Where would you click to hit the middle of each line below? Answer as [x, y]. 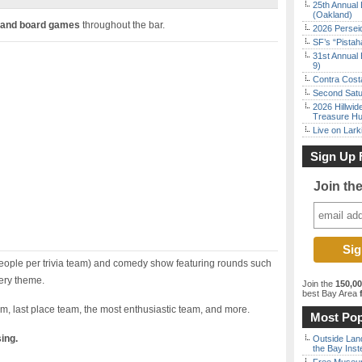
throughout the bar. [122, 25]
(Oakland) [333, 15]
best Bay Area [330, 293]
